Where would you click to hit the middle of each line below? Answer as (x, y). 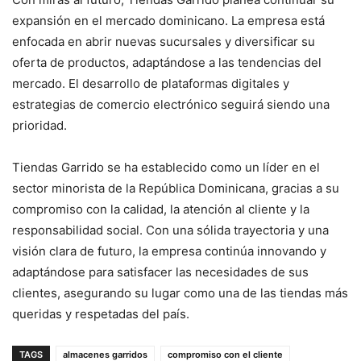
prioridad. (39, 125)
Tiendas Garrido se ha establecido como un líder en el (166, 167)
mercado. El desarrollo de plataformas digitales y (151, 83)
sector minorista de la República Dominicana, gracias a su (176, 188)
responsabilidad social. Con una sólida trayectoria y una (170, 230)
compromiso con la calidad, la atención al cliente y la (161, 209)
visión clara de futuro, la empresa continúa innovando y (169, 251)
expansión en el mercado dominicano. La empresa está (168, 20)
